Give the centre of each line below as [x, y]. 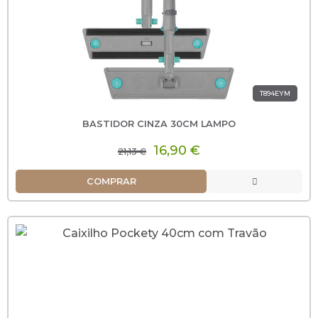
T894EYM [275, 93]
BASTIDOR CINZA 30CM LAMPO [159, 124]
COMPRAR [111, 181]
